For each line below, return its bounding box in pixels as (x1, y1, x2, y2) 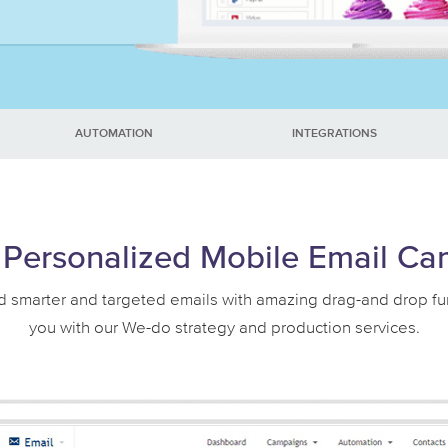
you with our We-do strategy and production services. (28, 320, 420, 338)
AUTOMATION (75, 126, 153, 142)
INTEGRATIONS (291, 126, 377, 142)
